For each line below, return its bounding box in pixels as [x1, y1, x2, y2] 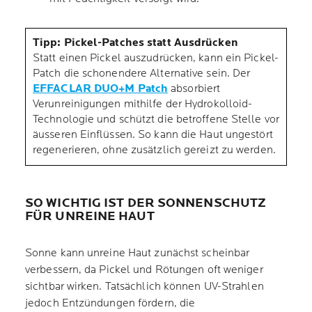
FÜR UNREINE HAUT [25, 209, 160, 224]
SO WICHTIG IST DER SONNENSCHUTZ [25, 196, 267, 210]
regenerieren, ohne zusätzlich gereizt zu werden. [33, 143, 276, 157]
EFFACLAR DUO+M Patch [33, 82, 168, 95]
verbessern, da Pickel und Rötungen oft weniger [25, 263, 263, 276]
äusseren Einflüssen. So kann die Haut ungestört [33, 128, 273, 141]
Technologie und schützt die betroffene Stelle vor [33, 113, 279, 126]
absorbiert [168, 82, 221, 95]
